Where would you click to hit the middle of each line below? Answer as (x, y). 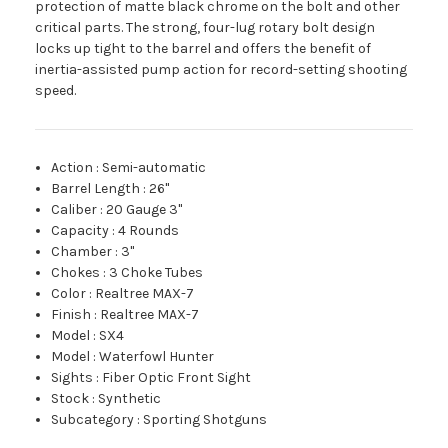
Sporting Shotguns (205, 420)
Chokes (76, 273)
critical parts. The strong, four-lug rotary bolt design (205, 28)
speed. (55, 91)
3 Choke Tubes (156, 273)
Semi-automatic (154, 168)
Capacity (80, 231)
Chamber (82, 252)
